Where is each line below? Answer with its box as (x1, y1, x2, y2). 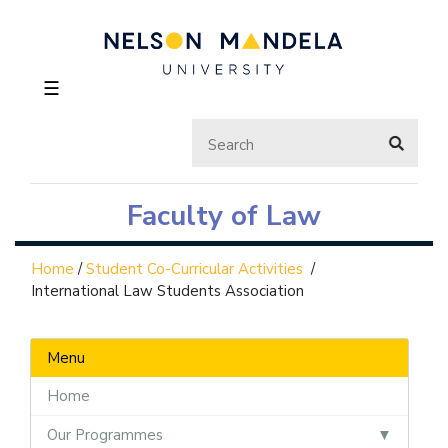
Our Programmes (47, 424, 163, 445)
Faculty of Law (127, 196, 321, 235)
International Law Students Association (31, 280, 304, 301)
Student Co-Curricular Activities (86, 258, 303, 279)
